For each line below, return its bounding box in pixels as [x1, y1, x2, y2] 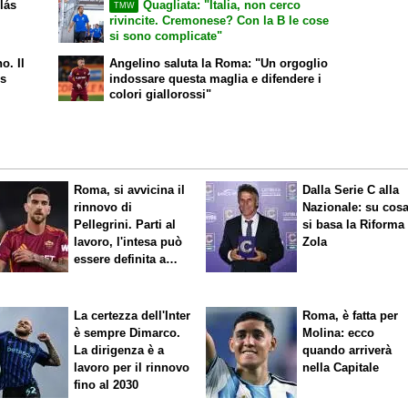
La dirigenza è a [74, 343, 165, 358]
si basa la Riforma [302, 217, 405, 231]
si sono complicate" [109, 29, 223, 44]
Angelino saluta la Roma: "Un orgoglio [109, 56, 329, 71]
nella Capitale [302, 361, 380, 375]
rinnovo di [74, 199, 133, 214]
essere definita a [74, 251, 167, 266]
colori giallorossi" [109, 87, 212, 102]
